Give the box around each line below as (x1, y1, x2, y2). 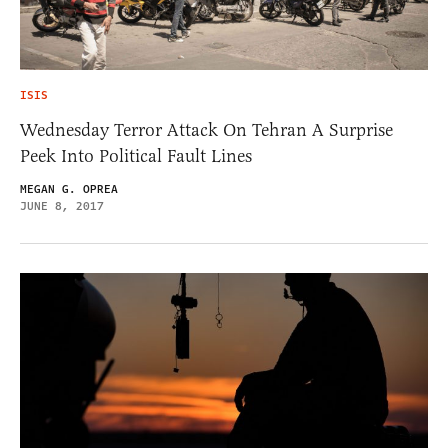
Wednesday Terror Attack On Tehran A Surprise (20, 118, 393, 141)
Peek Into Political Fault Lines (20, 144, 252, 167)
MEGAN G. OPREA (20, 180, 118, 198)
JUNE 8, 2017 (20, 197, 104, 215)
